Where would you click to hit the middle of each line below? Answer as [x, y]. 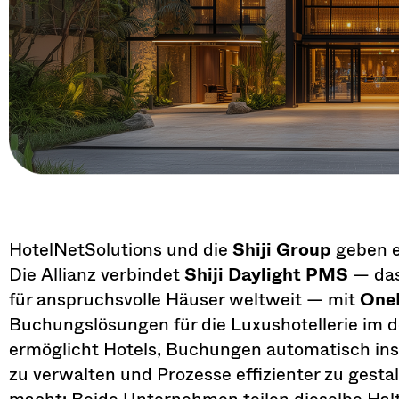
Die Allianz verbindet [97, 273]
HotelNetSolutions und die [121, 248]
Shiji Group [282, 248]
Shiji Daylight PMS [266, 273]
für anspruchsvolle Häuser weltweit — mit [184, 298]
